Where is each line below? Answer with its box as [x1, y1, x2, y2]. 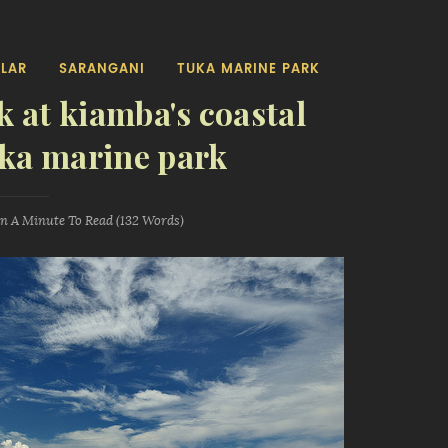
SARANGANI [59, 62, 145, 75]
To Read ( [65, 214, 120, 227]
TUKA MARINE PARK [177, 62, 320, 75]
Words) [139, 214, 184, 227]
